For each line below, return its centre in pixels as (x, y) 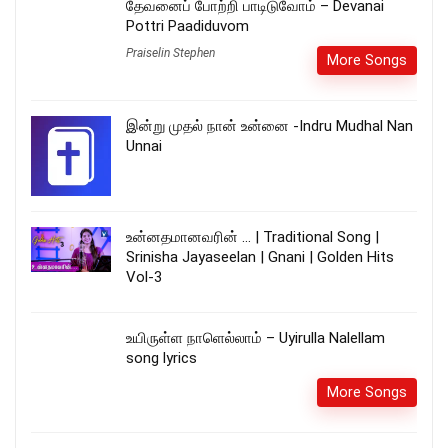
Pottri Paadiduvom (187, 25)
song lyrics (161, 357)
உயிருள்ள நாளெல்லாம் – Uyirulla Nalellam (255, 337)
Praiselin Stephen (170, 52)
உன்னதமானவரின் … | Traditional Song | (252, 236)
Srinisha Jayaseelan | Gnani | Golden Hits (260, 256)
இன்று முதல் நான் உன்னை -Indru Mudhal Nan (269, 125)
